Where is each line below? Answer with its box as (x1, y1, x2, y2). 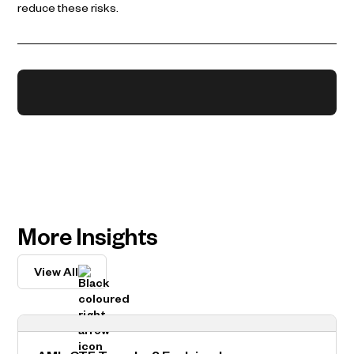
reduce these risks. (17, 3, 119, 17)
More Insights (17, 229, 158, 255)
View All (33, 268, 78, 281)
